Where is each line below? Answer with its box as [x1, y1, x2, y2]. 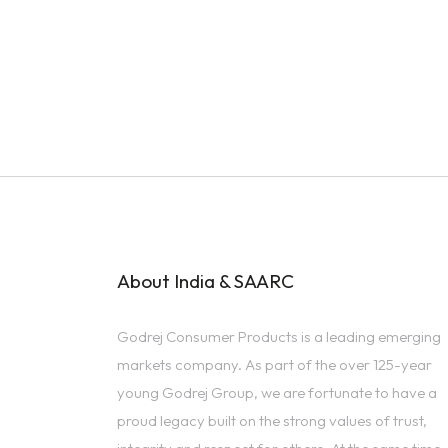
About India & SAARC [117, 268, 294, 293]
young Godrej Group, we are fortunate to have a [117, 382, 437, 402]
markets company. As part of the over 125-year [117, 354, 432, 374]
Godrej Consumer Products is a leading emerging [117, 326, 441, 346]
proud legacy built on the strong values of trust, [117, 410, 427, 430]
